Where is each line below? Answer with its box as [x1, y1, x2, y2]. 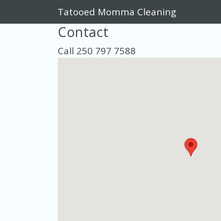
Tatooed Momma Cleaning [58, 5, 176, 18]
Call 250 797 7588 [58, 44, 136, 57]
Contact [58, 23, 109, 41]
